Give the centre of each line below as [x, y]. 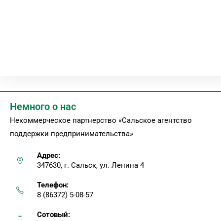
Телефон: [53, 185]
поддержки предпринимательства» [72, 134]
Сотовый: [54, 215]
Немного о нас [43, 107]
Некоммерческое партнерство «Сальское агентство [101, 120]
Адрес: [49, 155]
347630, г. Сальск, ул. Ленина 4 [91, 165]
